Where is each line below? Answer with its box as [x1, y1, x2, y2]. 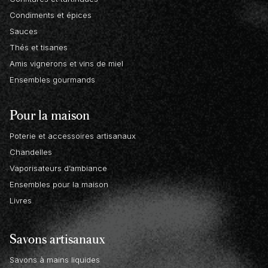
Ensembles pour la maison [10, 179, 108, 190]
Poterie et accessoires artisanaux [10, 131, 136, 141]
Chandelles [10, 147, 52, 157]
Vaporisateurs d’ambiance [10, 163, 107, 173]
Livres [10, 196, 32, 206]
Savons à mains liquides [10, 255, 100, 265]
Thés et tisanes [10, 42, 68, 53]
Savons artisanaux [10, 229, 105, 249]
